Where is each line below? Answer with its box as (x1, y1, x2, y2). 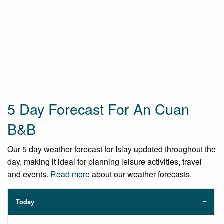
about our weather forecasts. (90, 168, 192, 180)
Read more (50, 168, 90, 180)
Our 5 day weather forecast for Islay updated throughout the (7, 143, 216, 155)
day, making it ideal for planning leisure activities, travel (7, 156, 202, 168)
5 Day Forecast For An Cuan (7, 98, 189, 119)
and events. (7, 168, 50, 180)
